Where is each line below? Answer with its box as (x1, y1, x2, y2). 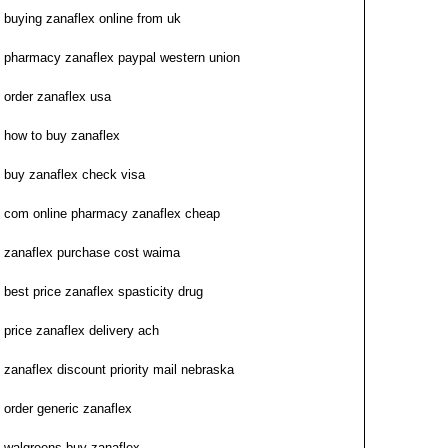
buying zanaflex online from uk (4, 11, 181, 26)
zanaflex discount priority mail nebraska (4, 362, 234, 377)
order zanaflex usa (4, 89, 111, 104)
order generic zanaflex (4, 401, 132, 416)
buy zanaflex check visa (4, 167, 145, 182)
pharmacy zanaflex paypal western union (4, 50, 240, 65)
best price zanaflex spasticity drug (4, 284, 203, 299)
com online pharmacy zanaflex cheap (4, 206, 220, 221)
